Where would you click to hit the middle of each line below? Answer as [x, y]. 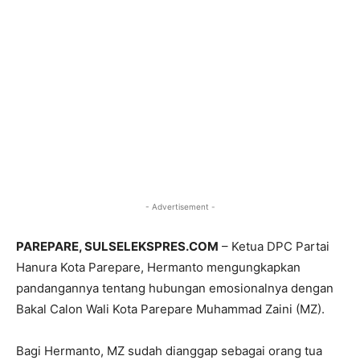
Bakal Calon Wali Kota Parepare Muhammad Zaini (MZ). [170, 309]
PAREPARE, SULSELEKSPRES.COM [117, 247]
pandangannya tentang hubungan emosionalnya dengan [175, 288]
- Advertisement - [180, 207]
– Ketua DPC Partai [274, 247]
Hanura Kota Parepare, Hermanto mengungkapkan [158, 268]
